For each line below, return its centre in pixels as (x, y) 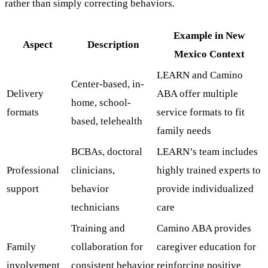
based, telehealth (107, 121)
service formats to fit (201, 112)
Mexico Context (209, 54)
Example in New (209, 36)
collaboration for (107, 247)
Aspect (38, 45)
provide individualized (205, 189)
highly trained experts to (209, 170)
